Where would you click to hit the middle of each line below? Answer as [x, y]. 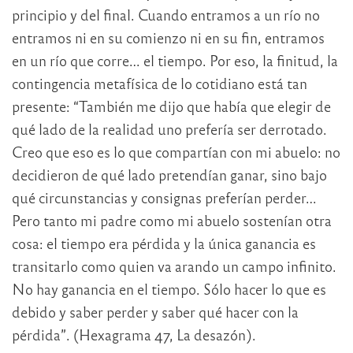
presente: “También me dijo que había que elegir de [171, 106]
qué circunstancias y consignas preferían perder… [164, 198]
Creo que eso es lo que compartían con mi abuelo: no [176, 152]
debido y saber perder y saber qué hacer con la [155, 312]
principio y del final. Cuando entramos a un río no [166, 15]
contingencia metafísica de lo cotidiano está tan [160, 84]
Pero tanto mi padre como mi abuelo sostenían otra [172, 221]
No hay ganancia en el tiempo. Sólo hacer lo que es [169, 289]
